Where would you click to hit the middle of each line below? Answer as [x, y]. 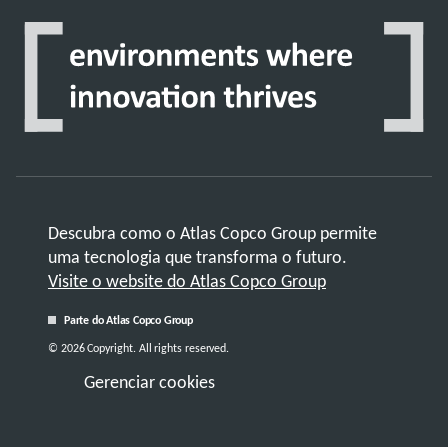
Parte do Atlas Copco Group [128, 320]
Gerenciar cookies [149, 381]
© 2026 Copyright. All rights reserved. [139, 348]
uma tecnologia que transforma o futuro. [197, 257]
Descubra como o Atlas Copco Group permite [212, 233]
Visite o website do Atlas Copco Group [187, 281]
